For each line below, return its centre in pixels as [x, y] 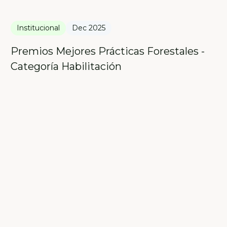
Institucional [39, 28]
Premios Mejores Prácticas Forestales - [108, 51]
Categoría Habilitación [66, 67]
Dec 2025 [89, 28]
